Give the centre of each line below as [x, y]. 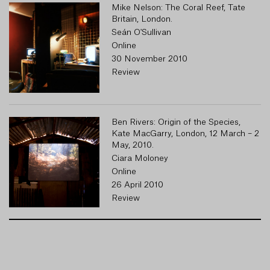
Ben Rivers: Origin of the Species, [176, 122]
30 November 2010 [149, 59]
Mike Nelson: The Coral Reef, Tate [178, 8]
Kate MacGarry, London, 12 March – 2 [185, 134]
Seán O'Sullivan [141, 33]
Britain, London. [142, 19]
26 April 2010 [137, 185]
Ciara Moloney [140, 159]
